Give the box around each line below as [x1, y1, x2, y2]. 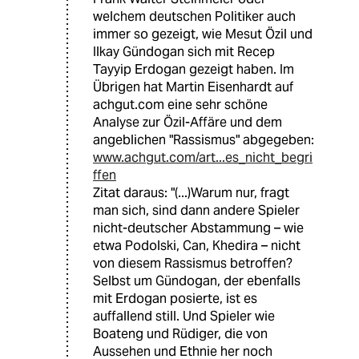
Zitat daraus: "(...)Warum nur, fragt [93, 184, 289, 202]
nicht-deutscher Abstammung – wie [93, 220, 304, 237]
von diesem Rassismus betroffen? [93, 255, 292, 272]
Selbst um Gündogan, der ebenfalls [93, 272, 301, 290]
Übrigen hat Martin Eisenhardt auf [93, 79, 293, 96]
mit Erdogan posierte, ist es [93, 290, 257, 308]
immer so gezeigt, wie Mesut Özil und [93, 26, 313, 43]
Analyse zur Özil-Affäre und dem [93, 114, 282, 131]
